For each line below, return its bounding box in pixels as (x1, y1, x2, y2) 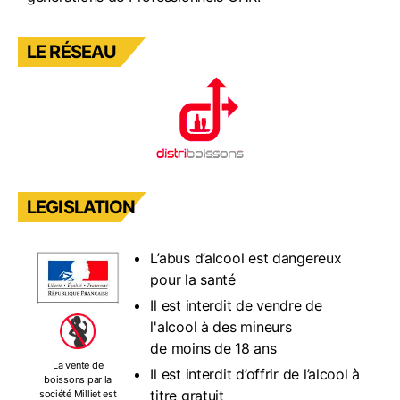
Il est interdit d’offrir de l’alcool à (150, 365, 361, 383)
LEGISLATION (27, 196, 136, 218)
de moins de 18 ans (150, 339, 277, 357)
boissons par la (44, 372, 112, 386)
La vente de (53, 358, 104, 371)
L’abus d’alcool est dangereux (150, 249, 342, 267)
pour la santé (150, 271, 236, 288)
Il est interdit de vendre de (150, 296, 322, 314)
